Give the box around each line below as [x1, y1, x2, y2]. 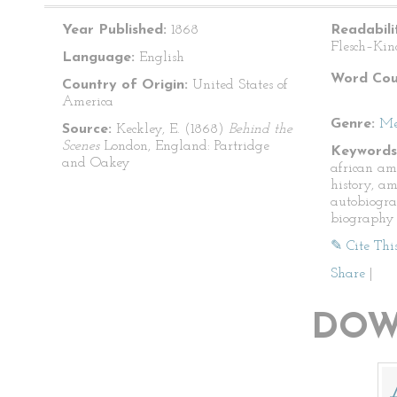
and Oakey [62, 156, 130, 170]
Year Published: [62, 23, 167, 37]
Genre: [331, 117, 375, 131]
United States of [188, 78, 288, 92]
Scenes [62, 139, 104, 153]
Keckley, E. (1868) [112, 122, 229, 136]
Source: [62, 122, 112, 136]
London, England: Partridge [104, 139, 269, 153]
